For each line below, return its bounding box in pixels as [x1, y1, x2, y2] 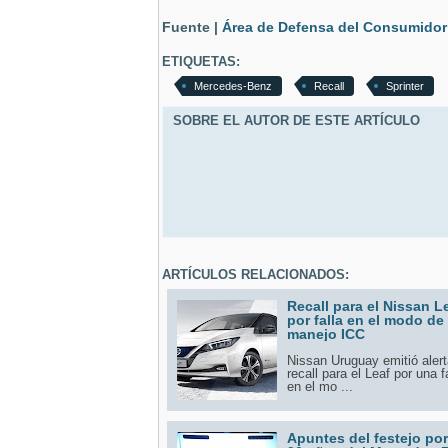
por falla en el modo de [287, 311, 444, 328]
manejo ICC [287, 325, 365, 342]
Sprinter [386, 79, 424, 92]
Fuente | [162, 19, 222, 35]
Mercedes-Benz [194, 79, 272, 92]
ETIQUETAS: [162, 53, 240, 69]
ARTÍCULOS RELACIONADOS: [162, 266, 349, 282]
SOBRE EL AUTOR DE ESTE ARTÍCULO [173, 112, 420, 128]
